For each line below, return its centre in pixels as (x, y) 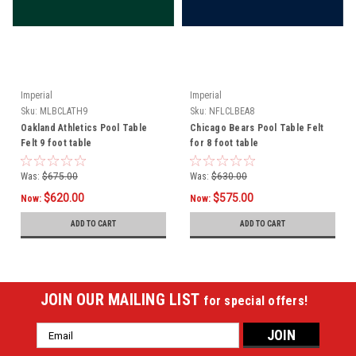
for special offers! (256, 301)
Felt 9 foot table (56, 143)
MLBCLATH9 (64, 112)
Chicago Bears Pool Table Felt (257, 128)
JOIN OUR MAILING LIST (122, 300)
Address (58, 348)
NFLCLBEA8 (232, 112)
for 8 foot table (224, 143)
